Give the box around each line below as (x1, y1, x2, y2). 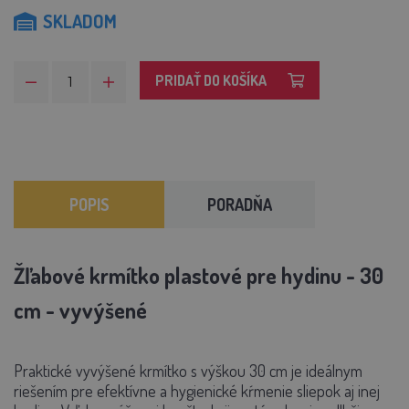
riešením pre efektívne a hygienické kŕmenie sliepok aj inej (14, 381, 380, 402)
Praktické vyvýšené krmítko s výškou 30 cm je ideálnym (14, 361, 362, 382)
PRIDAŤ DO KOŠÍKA (155, 71, 267, 90)
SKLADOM (43, 9, 117, 34)
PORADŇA (207, 194, 272, 215)
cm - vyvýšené (14, 296, 147, 325)
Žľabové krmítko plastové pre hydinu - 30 (14, 261, 383, 290)
